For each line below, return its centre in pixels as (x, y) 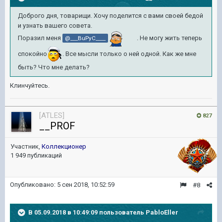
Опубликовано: (33, 185)
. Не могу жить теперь (169, 38)
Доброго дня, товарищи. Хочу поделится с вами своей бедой (111, 16)
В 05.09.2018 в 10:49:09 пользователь (87, 212)
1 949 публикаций (36, 155)
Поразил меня (40, 38)
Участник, (26, 146)
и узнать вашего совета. (56, 26)
